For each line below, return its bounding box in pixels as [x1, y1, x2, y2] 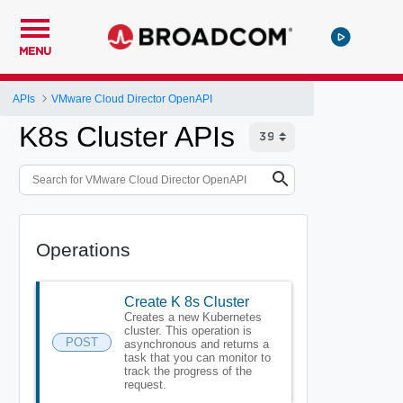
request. [123, 377, 166, 391]
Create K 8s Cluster [123, 293, 249, 309]
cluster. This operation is [123, 323, 252, 337]
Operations [35, 238, 130, 260]
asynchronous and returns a [123, 336, 269, 351]
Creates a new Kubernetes [123, 309, 262, 324]
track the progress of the [123, 363, 252, 378]
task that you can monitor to [123, 350, 271, 364]
